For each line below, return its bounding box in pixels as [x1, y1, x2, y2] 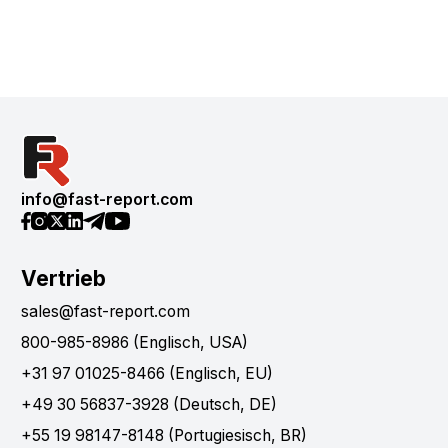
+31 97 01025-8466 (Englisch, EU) [21, 363, 273, 383]
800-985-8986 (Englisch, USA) [21, 332, 248, 352]
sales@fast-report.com [21, 301, 190, 321]
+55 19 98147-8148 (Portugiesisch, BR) [21, 425, 307, 445]
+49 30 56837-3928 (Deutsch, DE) [21, 394, 277, 414]
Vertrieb [21, 265, 106, 291]
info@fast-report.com [21, 190, 193, 210]
